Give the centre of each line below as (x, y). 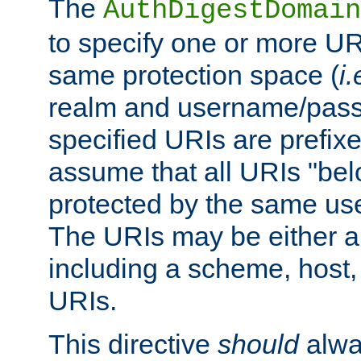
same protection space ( (194, 75)
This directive (133, 344)
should (258, 344)
